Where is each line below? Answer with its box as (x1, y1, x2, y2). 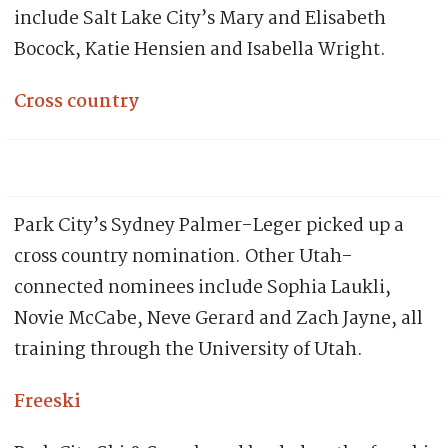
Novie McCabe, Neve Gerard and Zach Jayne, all (14, 304, 423, 335)
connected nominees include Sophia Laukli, (14, 273, 391, 304)
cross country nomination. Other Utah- (14, 242, 353, 273)
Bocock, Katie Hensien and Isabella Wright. (14, 35, 386, 66)
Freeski (14, 387, 81, 418)
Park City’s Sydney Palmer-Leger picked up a (14, 211, 404, 242)
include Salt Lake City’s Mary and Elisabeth (14, 4, 386, 35)
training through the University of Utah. (14, 335, 363, 366)
